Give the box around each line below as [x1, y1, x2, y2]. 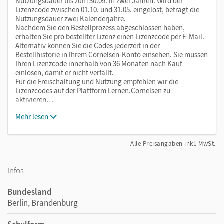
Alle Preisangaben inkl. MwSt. [130, 139, 216, 148]
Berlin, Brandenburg [7, 197, 78, 208]
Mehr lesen [15, 111, 48, 121]
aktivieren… [15, 94, 53, 104]
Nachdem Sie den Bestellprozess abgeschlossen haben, [15, 22, 185, 32]
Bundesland [7, 186, 52, 197]
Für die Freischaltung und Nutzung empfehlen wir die [15, 76, 178, 86]
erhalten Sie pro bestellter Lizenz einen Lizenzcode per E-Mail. [15, 31, 204, 41]
